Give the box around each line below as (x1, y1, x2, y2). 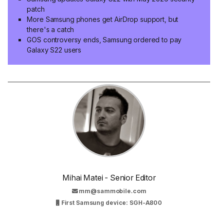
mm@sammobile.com (79, 187, 146, 195)
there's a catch (27, 25, 74, 34)
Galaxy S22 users (27, 46, 82, 54)
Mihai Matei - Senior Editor (62, 172, 156, 182)
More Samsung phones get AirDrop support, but (27, 15, 179, 24)
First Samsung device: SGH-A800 (59, 199, 163, 206)
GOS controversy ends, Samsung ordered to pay (27, 36, 182, 44)
